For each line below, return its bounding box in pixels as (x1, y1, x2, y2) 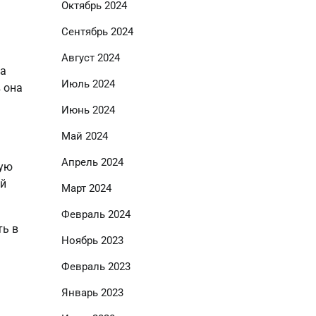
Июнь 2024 (61, 104, 115, 116)
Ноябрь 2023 (61, 234, 123, 247)
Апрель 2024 (61, 156, 123, 169)
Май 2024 (61, 130, 108, 142)
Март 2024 (61, 182, 111, 195)
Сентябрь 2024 (61, 25, 133, 38)
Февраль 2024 (61, 208, 130, 221)
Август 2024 (61, 51, 120, 64)
